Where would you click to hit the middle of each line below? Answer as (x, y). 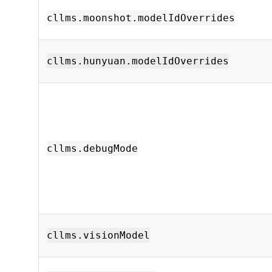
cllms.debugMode (92, 148)
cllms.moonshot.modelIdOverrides (141, 18)
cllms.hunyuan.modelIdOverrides (138, 61)
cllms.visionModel (98, 235)
